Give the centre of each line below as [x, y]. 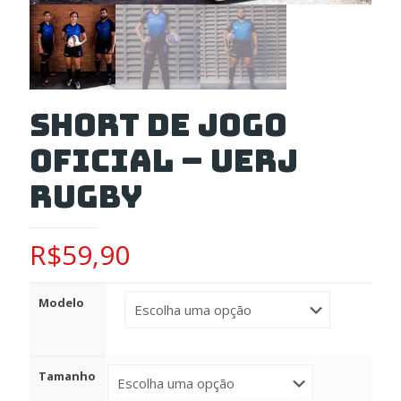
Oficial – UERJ [164, 161]
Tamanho [67, 376]
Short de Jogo [158, 125]
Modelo [61, 303]
